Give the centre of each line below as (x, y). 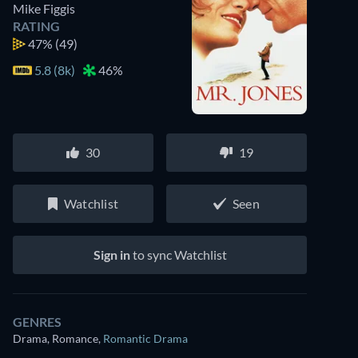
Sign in (111, 255)
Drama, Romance (56, 338)
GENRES (37, 322)
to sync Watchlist (178, 255)
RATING (36, 26)
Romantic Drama (145, 338)
